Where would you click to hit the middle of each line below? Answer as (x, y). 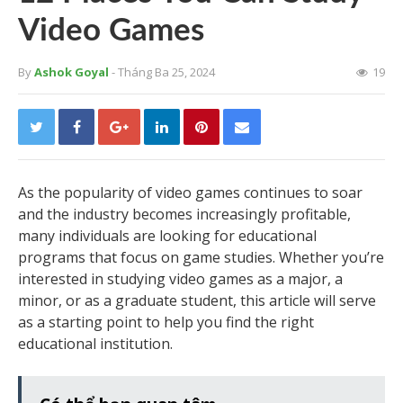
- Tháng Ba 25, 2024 (163, 72)
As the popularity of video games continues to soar (190, 193)
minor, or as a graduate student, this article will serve (197, 300)
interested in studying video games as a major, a (180, 279)
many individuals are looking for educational (167, 236)
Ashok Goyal (72, 72)
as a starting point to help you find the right (166, 322)
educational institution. (95, 344)
